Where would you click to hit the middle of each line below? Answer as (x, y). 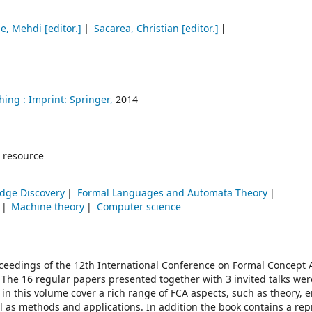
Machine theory (48, 208)
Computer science (139, 208)
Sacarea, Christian (136, 29)
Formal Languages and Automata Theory (172, 194)
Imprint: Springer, (71, 100)
